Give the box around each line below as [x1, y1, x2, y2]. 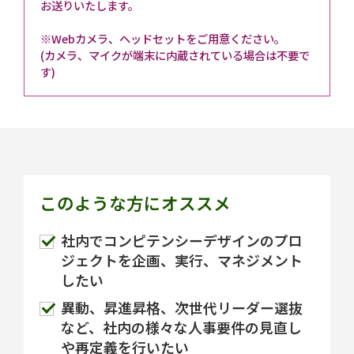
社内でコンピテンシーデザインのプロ [60, 230, 303, 251]
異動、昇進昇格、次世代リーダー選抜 [60, 297, 303, 318]
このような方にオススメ [40, 190, 231, 216]
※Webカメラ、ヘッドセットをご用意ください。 [40, 30, 285, 47]
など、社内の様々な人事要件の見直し [60, 317, 302, 338]
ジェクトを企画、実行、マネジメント [60, 250, 303, 271]
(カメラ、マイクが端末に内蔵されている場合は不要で [40, 47, 310, 64]
